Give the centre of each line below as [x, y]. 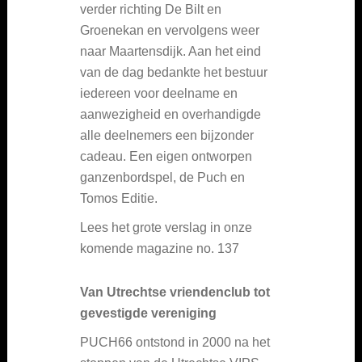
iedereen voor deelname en [159, 94]
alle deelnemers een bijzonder [167, 136]
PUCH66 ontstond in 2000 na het [175, 343]
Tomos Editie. [119, 199]
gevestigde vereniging [148, 314]
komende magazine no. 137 [160, 249]
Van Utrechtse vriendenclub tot [175, 293]
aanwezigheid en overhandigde [170, 115]
